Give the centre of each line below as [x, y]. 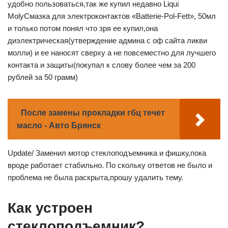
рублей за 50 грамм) [43, 77]
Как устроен [50, 208]
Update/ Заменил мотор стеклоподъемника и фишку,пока [107, 153]
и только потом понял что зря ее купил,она [83, 28]
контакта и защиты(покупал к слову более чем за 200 [102, 65]
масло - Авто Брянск [59, 126]
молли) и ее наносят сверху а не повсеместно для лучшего [112, 53]
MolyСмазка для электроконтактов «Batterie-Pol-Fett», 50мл [112, 16]
